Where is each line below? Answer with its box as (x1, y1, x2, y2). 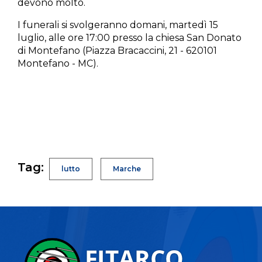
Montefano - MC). (18, 58, 98, 70)
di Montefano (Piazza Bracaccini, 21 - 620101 (18, 45, 217, 57)
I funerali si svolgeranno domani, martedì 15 (18, 19, 218, 31)
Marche (113, 164, 141, 174)
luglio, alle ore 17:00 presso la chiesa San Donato (18, 32, 242, 44)
